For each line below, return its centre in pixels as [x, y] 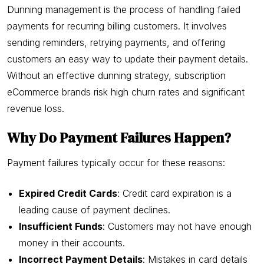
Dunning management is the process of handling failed [124, 9]
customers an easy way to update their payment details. [128, 59]
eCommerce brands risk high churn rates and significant [126, 92]
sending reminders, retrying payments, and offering [116, 42]
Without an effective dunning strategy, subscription [116, 75]
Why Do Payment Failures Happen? [119, 138]
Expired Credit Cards [68, 193]
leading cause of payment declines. [95, 210]
